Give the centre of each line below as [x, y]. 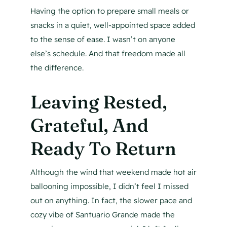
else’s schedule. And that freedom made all [108, 54]
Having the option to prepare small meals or [109, 11]
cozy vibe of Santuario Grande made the [102, 215]
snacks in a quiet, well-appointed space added [112, 25]
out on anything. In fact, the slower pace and [111, 201]
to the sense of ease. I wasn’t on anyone [103, 40]
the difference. [57, 68]
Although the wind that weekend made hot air [113, 172]
